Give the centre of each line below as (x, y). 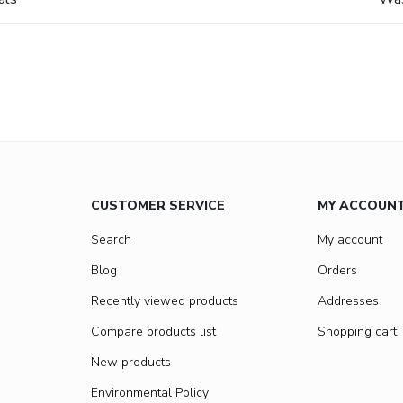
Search (111, 240)
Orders (337, 271)
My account (350, 240)
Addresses (348, 301)
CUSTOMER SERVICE (158, 206)
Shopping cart (357, 332)
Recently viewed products (165, 301)
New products (131, 363)
